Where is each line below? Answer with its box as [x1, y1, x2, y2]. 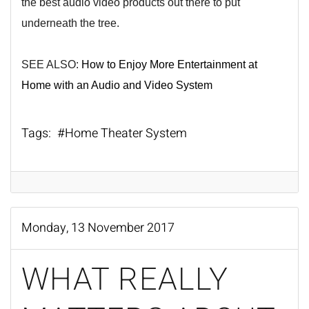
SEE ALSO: [21, 58, 81, 70]
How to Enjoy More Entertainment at [81, 58, 257, 70]
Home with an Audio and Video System [21, 79, 212, 91]
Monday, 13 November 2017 [21, 219, 175, 238]
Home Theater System [65, 123, 187, 143]
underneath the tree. [21, 17, 122, 29]
